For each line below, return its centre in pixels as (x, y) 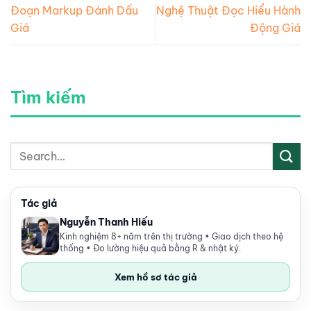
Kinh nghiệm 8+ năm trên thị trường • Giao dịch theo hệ (171, 237)
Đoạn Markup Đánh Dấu (74, 10)
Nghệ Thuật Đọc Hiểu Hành (228, 10)
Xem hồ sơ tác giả (155, 277)
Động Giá (275, 27)
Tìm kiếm (48, 98)
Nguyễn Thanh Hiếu (106, 222)
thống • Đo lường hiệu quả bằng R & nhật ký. (150, 249)
